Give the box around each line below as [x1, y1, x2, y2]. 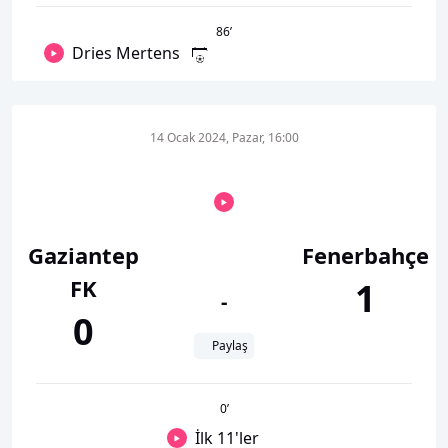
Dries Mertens [72, 42, 180, 64]
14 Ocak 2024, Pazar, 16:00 [149, 129, 299, 146]
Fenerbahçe [301, 240, 429, 270]
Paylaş [212, 337, 248, 354]
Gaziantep [27, 240, 139, 270]
